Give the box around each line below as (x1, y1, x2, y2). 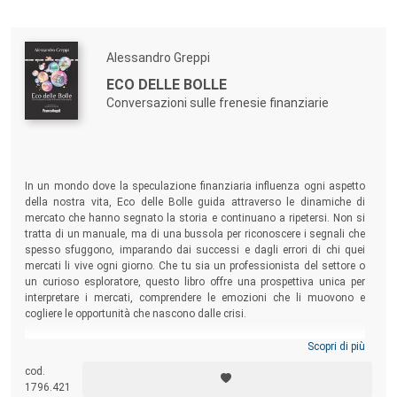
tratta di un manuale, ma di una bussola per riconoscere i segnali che (25, 227, 365, 240)
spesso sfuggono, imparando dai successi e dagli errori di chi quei (25, 243, 365, 256)
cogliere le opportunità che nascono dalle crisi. (25, 307, 246, 320)
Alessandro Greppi (106, 50, 210, 65)
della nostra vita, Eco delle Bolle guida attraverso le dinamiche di (25, 195, 365, 208)
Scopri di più (307, 339, 365, 353)
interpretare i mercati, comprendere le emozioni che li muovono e (25, 291, 365, 304)
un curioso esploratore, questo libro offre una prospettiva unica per (25, 275, 365, 288)
